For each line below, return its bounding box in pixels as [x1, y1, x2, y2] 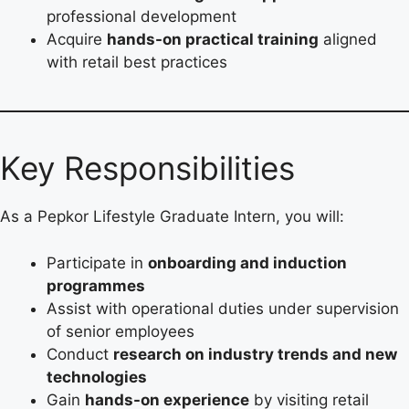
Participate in [47, 253, 148, 272]
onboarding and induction [148, 253, 347, 272]
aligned [319, 30, 377, 49]
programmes [47, 276, 145, 295]
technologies [47, 367, 147, 386]
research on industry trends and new [113, 344, 397, 363]
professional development [47, 7, 236, 26]
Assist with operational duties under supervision [47, 299, 399, 318]
